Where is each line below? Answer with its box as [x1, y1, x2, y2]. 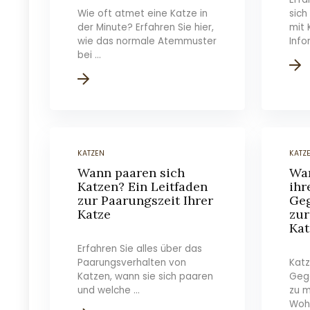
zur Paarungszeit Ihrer [77, 192, 214, 208]
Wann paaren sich [77, 165, 185, 181]
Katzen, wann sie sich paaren [77, 270, 214, 283]
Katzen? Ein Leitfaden [77, 179, 208, 194]
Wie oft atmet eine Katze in [77, 7, 208, 20]
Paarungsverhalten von [77, 256, 187, 269]
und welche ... [77, 284, 140, 297]
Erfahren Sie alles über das [77, 242, 203, 255]
